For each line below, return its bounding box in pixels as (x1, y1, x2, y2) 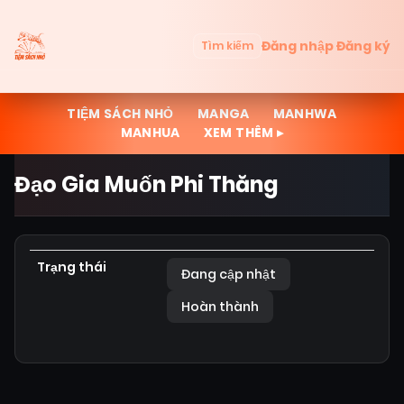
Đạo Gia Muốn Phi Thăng (14, 170, 279, 199)
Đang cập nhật (181, 265, 276, 283)
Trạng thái (37, 258, 106, 276)
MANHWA (272, 105, 337, 123)
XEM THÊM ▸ (203, 124, 284, 142)
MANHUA (120, 124, 180, 142)
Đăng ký (336, 36, 390, 55)
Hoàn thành (181, 298, 259, 316)
